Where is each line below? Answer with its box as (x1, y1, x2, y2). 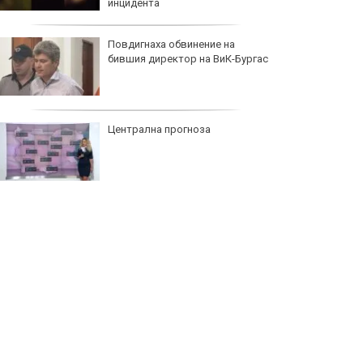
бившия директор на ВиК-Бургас (108, 53, 268, 66)
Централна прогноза (108, 123, 211, 136)
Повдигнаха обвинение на (108, 38, 235, 51)
